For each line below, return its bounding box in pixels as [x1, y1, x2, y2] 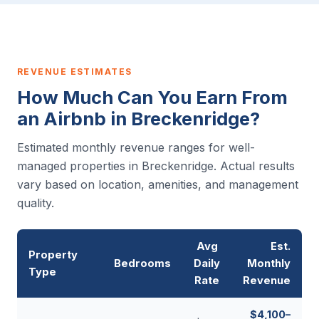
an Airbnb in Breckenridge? [17, 107, 260, 130]
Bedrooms [114, 256, 171, 270]
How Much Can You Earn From [17, 85, 288, 108]
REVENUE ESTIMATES [17, 66, 132, 77]
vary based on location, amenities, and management [17, 177, 298, 192]
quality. [17, 195, 54, 210]
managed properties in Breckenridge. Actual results [17, 158, 295, 173]
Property [28, 248, 78, 261]
